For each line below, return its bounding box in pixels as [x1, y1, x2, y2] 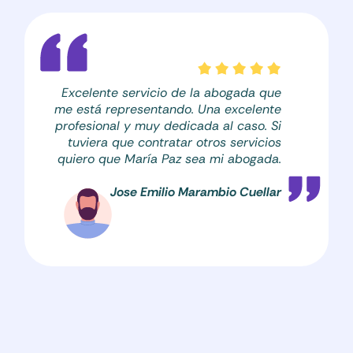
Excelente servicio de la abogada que [61, 84, 281, 102]
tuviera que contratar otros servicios [68, 134, 281, 151]
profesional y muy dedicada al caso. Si [55, 117, 281, 135]
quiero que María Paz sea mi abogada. [58, 150, 281, 168]
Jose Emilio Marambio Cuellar [110, 184, 281, 201]
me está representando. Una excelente [54, 101, 281, 118]
